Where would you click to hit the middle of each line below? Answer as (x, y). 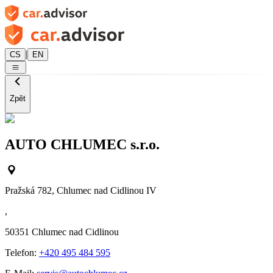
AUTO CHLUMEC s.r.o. (82, 144)
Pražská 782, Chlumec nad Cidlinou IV (81, 191)
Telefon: (22, 253)
